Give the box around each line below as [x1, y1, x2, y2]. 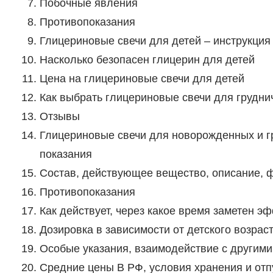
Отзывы [39, 110, 80, 123]
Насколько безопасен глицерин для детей [39, 54, 255, 66]
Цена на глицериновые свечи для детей [39, 73, 244, 85]
